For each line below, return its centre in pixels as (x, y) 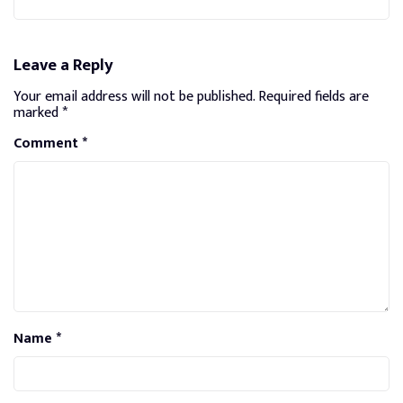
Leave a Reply (63, 65)
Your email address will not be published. (134, 96)
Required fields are (313, 96)
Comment (48, 143)
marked (38, 112)
